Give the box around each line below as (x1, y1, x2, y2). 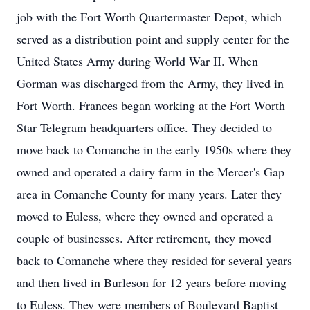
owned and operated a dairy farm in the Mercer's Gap (17, 163, 284, 180)
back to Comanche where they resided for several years (17, 252, 292, 268)
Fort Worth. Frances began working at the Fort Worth (17, 97, 285, 113)
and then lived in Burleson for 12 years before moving (17, 274, 286, 291)
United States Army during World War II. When (17, 53, 258, 69)
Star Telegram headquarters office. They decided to (17, 119, 272, 136)
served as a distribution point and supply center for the (17, 30, 289, 47)
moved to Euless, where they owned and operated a (17, 208, 273, 224)
